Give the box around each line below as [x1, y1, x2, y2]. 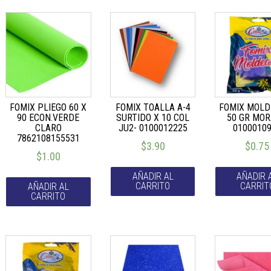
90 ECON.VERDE [17, 112, 80, 123]
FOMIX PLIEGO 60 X [10, 102, 87, 113]
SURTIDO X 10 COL [116, 112, 190, 123]
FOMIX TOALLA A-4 [115, 102, 191, 113]
